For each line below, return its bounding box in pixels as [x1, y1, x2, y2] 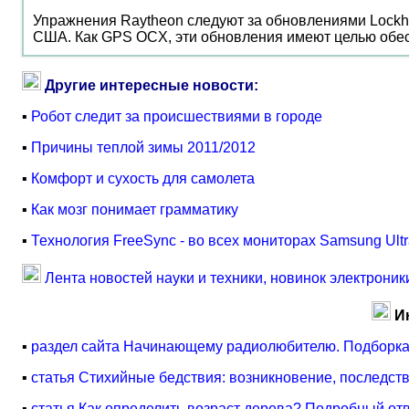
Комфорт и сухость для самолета [31, 171, 255, 186]
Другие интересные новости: [45, 78, 258, 93]
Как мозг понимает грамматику [31, 202, 238, 217]
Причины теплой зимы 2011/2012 [31, 140, 256, 155]
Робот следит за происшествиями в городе [31, 109, 322, 124]
